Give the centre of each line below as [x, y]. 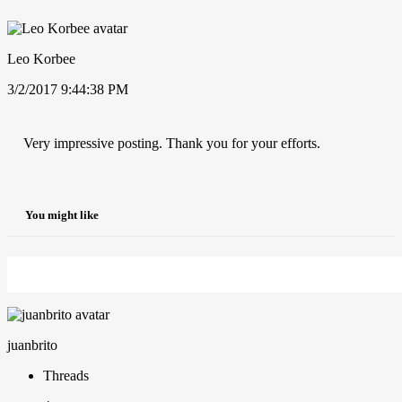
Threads [66, 376]
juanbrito [32, 345]
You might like [62, 215]
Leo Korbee [41, 58]
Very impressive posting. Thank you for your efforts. [172, 143]
